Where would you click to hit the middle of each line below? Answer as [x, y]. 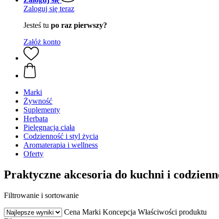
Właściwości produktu [172, 212]
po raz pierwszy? [79, 25]
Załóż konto [42, 42]
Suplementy [42, 110]
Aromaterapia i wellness [61, 145]
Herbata [36, 119]
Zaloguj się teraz [49, 9]
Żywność [38, 101]
